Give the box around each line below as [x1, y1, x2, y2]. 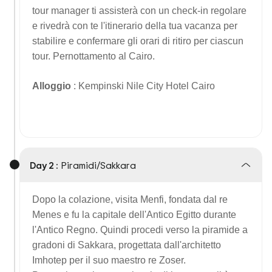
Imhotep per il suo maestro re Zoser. [32, 255, 186, 265]
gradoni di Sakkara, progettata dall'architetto [32, 240, 221, 250]
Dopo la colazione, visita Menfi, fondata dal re [32, 194, 228, 205]
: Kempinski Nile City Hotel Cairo [73, 81, 215, 91]
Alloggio [32, 81, 73, 91]
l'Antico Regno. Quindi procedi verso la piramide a [32, 225, 248, 235]
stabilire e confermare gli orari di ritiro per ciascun [32, 36, 243, 46]
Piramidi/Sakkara [61, 158, 136, 172]
